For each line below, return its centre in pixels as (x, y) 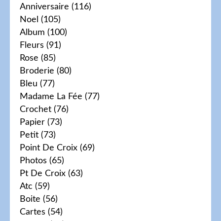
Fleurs (32, 45)
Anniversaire (44, 7)
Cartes (33, 212)
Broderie (37, 71)
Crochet (36, 110)
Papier (32, 122)
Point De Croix (49, 148)
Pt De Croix (43, 174)
